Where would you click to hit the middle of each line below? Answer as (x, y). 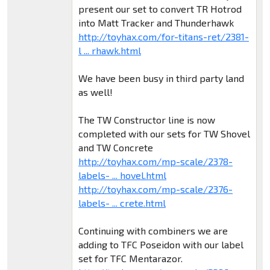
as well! (95, 92)
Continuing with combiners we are (153, 230)
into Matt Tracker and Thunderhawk (156, 22)
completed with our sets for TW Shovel (164, 133)
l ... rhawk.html (109, 50)
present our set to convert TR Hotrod (160, 8)
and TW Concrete (115, 147)
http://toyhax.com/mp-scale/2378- (155, 161)
